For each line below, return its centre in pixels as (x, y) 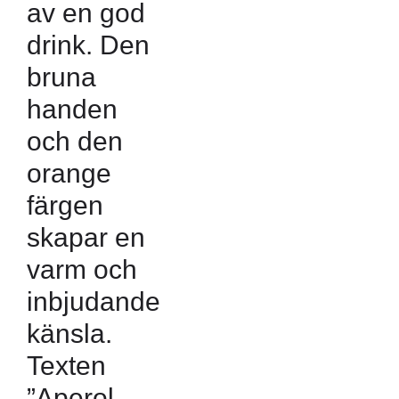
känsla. (69, 333)
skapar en (86, 237)
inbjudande (94, 301)
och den (75, 141)
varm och (82, 269)
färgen (65, 205)
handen (72, 109)
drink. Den (88, 45)
